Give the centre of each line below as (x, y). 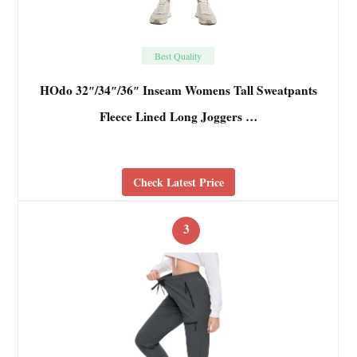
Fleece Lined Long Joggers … (178, 117)
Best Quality (178, 55)
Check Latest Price (178, 182)
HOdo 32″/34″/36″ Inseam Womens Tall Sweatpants (178, 90)
